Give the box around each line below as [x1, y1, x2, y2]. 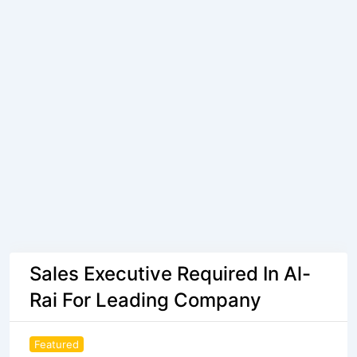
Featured [34, 338, 79, 351]
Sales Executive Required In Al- [29, 262, 311, 285]
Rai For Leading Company [29, 288, 261, 312]
